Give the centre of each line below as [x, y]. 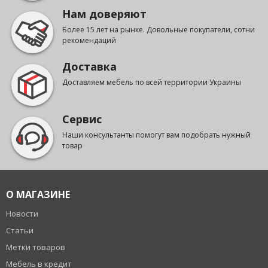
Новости [22, 214]
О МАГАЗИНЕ [38, 195]
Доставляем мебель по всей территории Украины [152, 83]
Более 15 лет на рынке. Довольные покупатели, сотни [159, 30]
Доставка [89, 67]
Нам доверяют [104, 14]
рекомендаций [89, 41]
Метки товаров [36, 247]
